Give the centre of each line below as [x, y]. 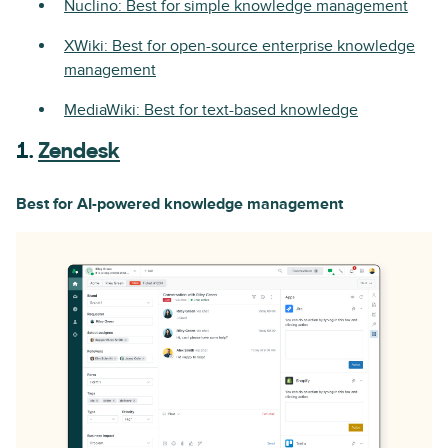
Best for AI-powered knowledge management [179, 204]
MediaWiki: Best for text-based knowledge [211, 110]
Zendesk [79, 152]
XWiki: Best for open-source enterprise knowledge [239, 46]
